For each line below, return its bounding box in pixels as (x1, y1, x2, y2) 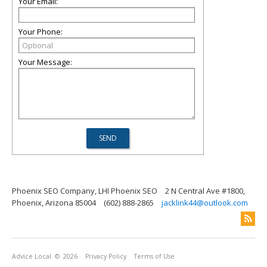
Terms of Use (134, 252, 175, 260)
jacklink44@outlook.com (162, 197, 248, 208)
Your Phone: (18, 26, 63, 37)
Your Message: (18, 57, 72, 67)
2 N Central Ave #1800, (165, 185, 245, 196)
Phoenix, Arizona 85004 (12, 197, 96, 208)
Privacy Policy (85, 252, 126, 260)
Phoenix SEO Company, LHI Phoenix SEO (12, 185, 157, 196)
